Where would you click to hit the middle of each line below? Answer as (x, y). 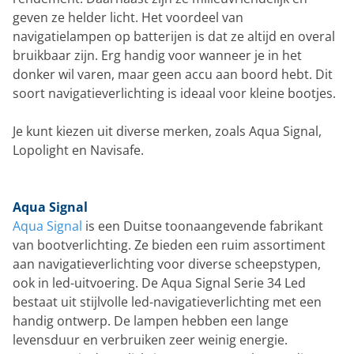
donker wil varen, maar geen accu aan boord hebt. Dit (173, 74)
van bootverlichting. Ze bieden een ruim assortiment (169, 245)
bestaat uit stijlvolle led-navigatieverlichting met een (167, 301)
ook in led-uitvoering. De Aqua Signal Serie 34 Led (159, 282)
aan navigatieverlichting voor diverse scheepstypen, (167, 264)
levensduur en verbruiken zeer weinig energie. (150, 339)
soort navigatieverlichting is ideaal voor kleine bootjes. (174, 93)
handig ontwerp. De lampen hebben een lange (151, 320)
